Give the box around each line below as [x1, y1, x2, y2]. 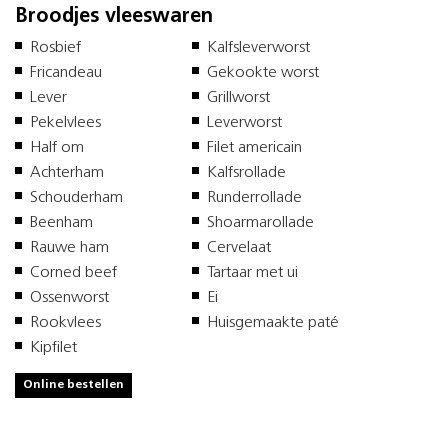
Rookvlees [30, 314, 101, 331]
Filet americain [207, 139, 302, 156]
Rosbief [30, 39, 81, 56]
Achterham [30, 164, 104, 181]
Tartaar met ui [207, 264, 302, 281]
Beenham [30, 214, 93, 231]
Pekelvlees [30, 114, 101, 131]
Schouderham [30, 189, 123, 206]
